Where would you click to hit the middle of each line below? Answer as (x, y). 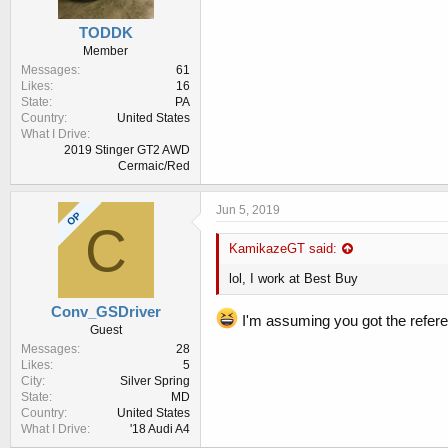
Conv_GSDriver (105, 312)
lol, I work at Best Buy (293, 279)
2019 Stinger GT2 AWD (127, 150)
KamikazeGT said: (283, 249)
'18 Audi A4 (160, 429)
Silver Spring (155, 381)
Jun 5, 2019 (248, 210)
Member (105, 51)
